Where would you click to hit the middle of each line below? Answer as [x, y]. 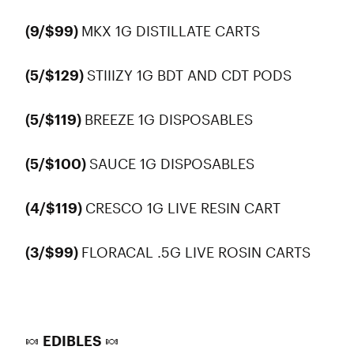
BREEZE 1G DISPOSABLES [171, 119]
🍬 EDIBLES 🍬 [72, 341]
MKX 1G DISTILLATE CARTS [173, 31]
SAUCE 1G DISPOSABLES [174, 164]
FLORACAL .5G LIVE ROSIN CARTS [198, 252]
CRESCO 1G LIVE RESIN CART [185, 208]
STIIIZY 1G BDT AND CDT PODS [191, 75]
